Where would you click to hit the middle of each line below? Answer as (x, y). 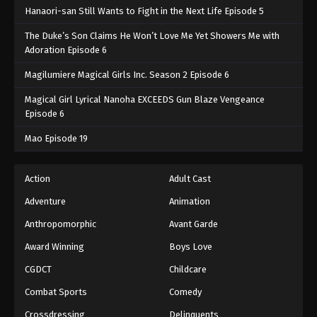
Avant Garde (194, 224)
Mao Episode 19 (56, 139)
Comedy (185, 292)
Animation (190, 202)
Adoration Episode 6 (66, 50)
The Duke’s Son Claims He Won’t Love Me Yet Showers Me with (152, 36)
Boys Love (191, 247)
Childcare (188, 270)
